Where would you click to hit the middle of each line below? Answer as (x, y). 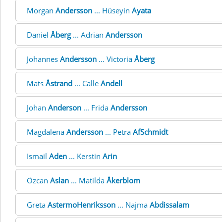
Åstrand (59, 83)
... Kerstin (85, 156)
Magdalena (47, 132)
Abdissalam (169, 205)
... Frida (96, 108)
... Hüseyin (112, 10)
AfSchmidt (150, 132)
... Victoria (115, 59)
